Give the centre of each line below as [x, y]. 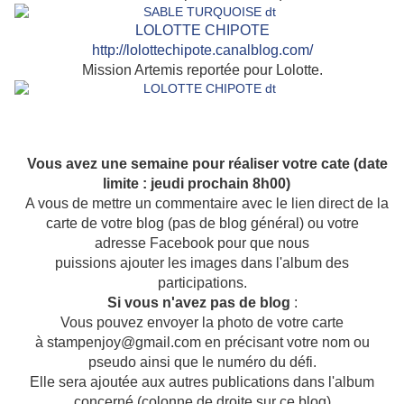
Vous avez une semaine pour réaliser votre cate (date [207, 164]
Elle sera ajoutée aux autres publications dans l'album [202, 382]
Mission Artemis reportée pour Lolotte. [202, 70]
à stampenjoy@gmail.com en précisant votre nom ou [202, 343]
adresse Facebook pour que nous [202, 243]
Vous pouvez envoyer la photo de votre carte [202, 323]
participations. [202, 283]
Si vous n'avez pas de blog [200, 303]
